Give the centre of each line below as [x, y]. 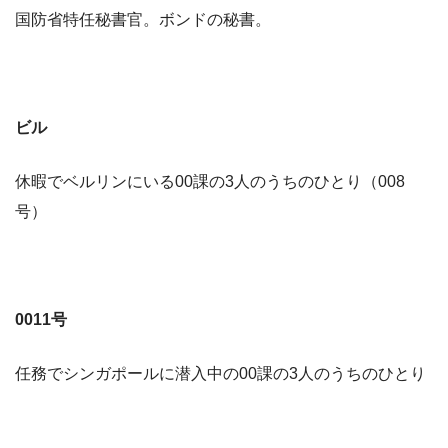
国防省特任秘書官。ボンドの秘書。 [143, 19]
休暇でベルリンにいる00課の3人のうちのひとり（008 [210, 181]
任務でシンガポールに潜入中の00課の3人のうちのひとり [220, 373]
